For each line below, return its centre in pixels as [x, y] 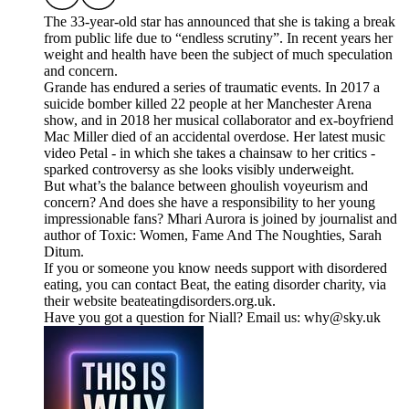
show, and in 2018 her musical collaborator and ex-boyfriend [219, 121]
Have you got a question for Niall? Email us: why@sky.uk [212, 318]
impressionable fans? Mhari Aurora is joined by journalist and [220, 219]
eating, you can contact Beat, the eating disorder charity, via [215, 285]
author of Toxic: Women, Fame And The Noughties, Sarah [213, 236]
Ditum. [64, 252]
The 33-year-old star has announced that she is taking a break [220, 22]
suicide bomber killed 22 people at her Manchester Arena [208, 104]
